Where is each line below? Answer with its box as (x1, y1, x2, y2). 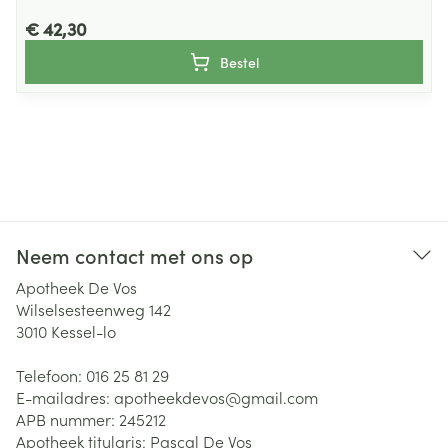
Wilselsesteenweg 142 (16, 298, 171, 320)
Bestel (219, 52, 259, 72)
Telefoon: (16, 364, 86, 386)
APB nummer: (16, 408, 119, 430)
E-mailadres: (16, 386, 114, 408)
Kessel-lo (51, 320, 116, 342)
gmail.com (241, 386, 318, 408)
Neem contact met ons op (16, 241, 253, 269)
